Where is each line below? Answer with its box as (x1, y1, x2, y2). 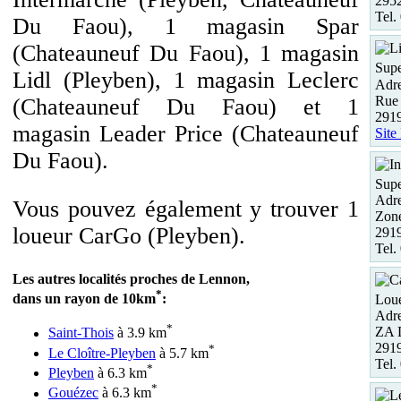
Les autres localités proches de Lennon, (13, 271, 250, 286)
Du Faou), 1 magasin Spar (13, 13, 359, 39)
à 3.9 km (114, 325, 166, 341)
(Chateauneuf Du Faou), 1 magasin (13, 40, 359, 66)
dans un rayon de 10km (13, 291, 156, 307)
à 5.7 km (156, 345, 209, 361)
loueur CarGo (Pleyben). (13, 223, 245, 249)
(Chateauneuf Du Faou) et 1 (13, 94, 359, 120)
